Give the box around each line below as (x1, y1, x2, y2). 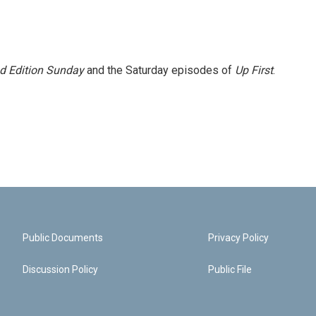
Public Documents (23, 232, 103, 243)
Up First (235, 63, 273, 77)
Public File (208, 264, 253, 275)
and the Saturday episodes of (84, 63, 235, 77)
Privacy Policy (208, 232, 269, 243)
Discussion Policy (23, 264, 98, 275)
